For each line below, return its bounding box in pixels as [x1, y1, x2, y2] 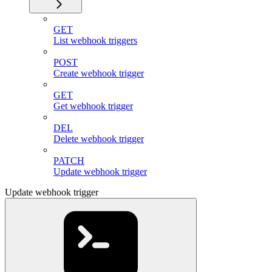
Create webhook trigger [53, 68, 144, 79]
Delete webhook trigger [53, 134, 144, 144]
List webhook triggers [53, 35, 137, 46]
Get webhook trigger [53, 101, 133, 112]
